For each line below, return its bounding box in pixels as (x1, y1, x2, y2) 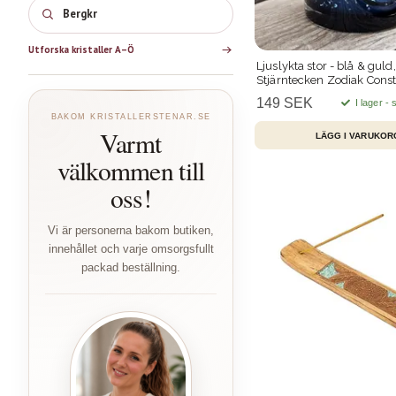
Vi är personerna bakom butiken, (48, 223, 214, 237)
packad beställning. (81, 260, 180, 274)
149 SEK (256, 95, 313, 111)
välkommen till (57, 152, 205, 187)
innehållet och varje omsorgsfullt (48, 241, 214, 255)
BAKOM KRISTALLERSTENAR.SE (50, 111, 211, 121)
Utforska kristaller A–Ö (28, 43, 134, 57)
